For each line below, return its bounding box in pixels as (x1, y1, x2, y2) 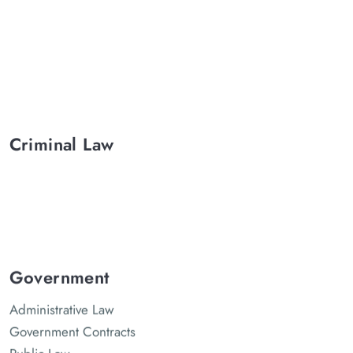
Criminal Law (9, 131, 114, 157)
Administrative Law (9, 299, 114, 318)
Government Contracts (9, 321, 136, 340)
